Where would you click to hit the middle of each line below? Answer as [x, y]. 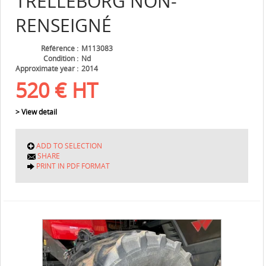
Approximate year [46, 69]
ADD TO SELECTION [69, 146]
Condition [60, 59]
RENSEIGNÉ [64, 26]
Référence [59, 49]
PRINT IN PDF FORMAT [73, 166]
